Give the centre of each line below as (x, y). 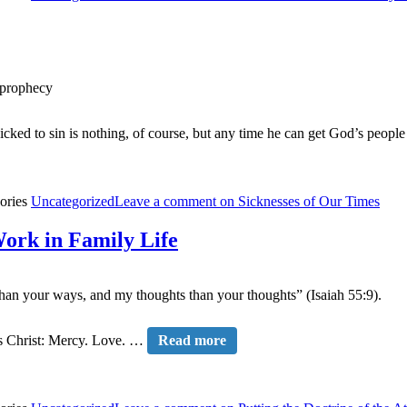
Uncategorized (73, 202)
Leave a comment (165, 202)
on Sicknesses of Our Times (298, 202)
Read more (192, 340)
